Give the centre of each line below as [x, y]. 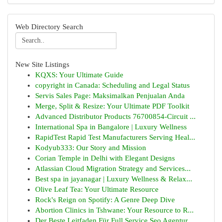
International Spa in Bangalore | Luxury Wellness [111, 127]
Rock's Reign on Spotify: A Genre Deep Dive [105, 200]
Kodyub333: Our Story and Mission [91, 148]
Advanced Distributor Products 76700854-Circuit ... [115, 116]
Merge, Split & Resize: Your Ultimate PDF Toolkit [112, 106]
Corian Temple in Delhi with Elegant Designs [105, 158]
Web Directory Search [49, 27]
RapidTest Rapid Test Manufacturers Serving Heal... [115, 137]
